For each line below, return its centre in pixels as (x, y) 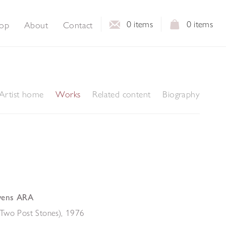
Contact (78, 25)
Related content (122, 94)
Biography (181, 94)
